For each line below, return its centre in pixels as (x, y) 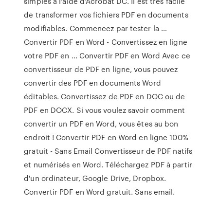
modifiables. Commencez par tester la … (96, 28)
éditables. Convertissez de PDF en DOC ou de (105, 96)
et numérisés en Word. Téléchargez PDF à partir (108, 164)
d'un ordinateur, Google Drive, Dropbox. (95, 178)
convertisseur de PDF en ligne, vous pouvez (101, 69)
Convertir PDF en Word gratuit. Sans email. (100, 192)
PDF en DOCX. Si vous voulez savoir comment (105, 110)
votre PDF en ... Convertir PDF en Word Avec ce (107, 55)
